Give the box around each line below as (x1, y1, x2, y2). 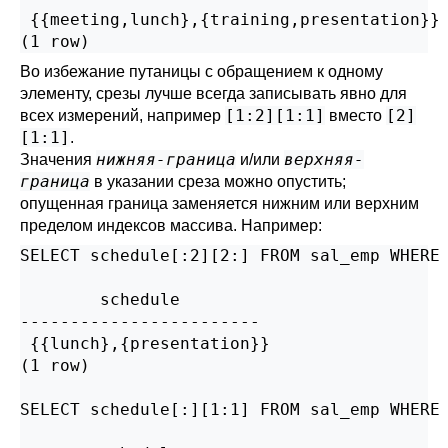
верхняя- (284, 150, 364, 169)
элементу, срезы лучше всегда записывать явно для (20, 85, 407, 102)
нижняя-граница (96, 150, 236, 169)
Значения (20, 151, 96, 168)
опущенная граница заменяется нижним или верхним (20, 195, 419, 212)
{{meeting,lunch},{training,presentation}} (20, 10, 440, 29)
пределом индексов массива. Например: (20, 217, 322, 234)
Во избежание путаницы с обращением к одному (20, 63, 383, 80)
